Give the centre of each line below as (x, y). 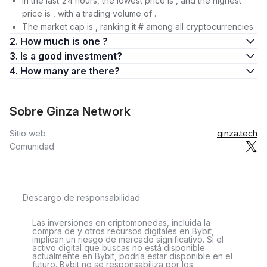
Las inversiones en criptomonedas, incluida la (121, 223)
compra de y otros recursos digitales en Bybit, (123, 231)
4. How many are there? (95, 71)
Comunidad (32, 146)
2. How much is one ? (64, 41)
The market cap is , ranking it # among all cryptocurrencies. (139, 27)
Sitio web (28, 133)
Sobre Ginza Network (70, 111)
